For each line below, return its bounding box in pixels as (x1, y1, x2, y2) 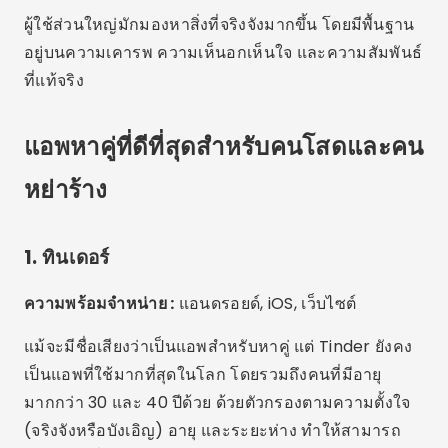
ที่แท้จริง (24, 69, 84, 92)
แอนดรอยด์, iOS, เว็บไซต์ (174, 292, 357, 315)
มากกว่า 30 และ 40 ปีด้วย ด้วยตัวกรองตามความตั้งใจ (24, 391, 411, 414)
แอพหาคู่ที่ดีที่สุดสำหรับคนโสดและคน (24, 130, 424, 163)
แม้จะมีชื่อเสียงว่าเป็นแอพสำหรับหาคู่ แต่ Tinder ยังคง (24, 335, 413, 358)
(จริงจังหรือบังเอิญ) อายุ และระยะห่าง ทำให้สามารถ (24, 419, 401, 442)
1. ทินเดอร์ (24, 244, 110, 271)
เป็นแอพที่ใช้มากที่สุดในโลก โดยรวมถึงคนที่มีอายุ (24, 363, 382, 386)
